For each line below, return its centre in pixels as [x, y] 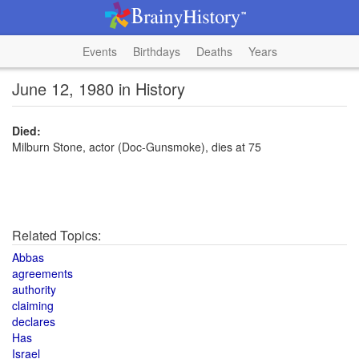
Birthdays [156, 51]
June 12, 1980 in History [99, 89]
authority [34, 289]
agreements [42, 273]
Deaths [214, 51]
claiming [33, 305]
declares [34, 321]
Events [99, 51]
